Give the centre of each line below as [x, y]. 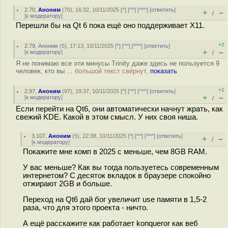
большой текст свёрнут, [112, 71]
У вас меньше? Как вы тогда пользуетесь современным [121, 167]
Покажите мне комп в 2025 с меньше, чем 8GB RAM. [115, 152]
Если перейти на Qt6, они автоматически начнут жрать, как [119, 109]
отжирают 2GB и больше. [67, 183]
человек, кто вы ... [45, 71]
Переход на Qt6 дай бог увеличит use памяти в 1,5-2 [115, 199]
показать [164, 71]
